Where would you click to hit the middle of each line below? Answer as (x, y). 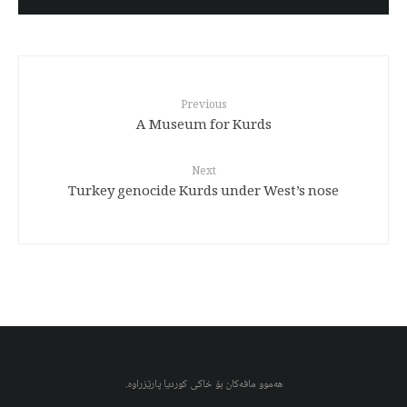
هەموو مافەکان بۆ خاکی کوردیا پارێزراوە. (203, 385)
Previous (203, 106)
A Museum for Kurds (203, 126)
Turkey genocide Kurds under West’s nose (203, 192)
